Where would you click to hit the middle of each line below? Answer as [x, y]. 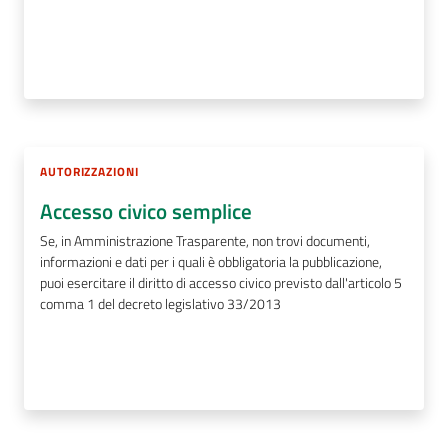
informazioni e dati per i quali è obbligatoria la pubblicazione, [211, 262]
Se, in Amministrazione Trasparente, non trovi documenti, [205, 241]
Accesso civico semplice [146, 210]
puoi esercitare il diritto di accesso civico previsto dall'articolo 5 [221, 283]
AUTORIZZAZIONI [89, 171]
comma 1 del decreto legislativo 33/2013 [160, 304]
